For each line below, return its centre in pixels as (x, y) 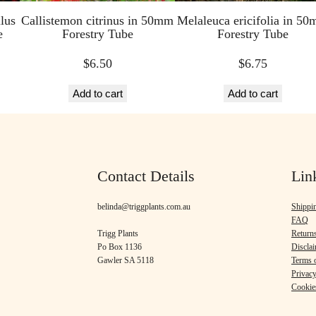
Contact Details (146, 177)
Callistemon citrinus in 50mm (97, 21)
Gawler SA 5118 (126, 260)
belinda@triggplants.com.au (144, 206)
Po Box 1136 (120, 247)
